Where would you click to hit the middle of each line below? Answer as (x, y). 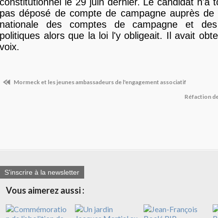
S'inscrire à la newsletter (42, 173)
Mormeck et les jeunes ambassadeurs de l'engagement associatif (100, 82)
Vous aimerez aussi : (45, 191)
